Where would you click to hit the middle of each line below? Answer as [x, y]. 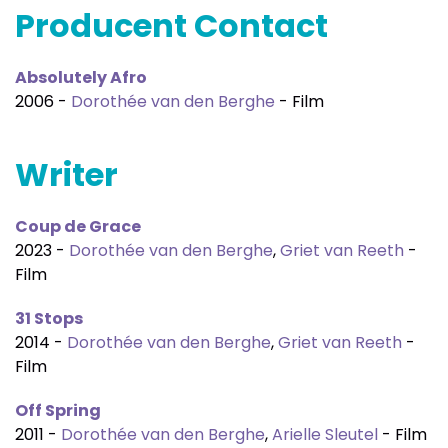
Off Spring [58, 410]
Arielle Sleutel [325, 434]
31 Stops [49, 318]
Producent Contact [171, 25]
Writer [66, 174]
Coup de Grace [78, 226]
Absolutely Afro [81, 77]
